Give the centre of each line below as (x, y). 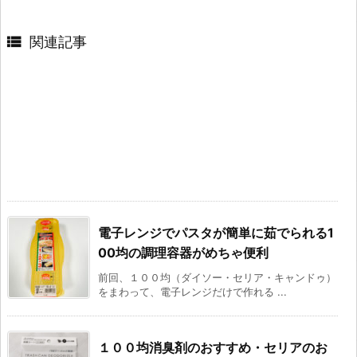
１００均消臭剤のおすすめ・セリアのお (213, 347)
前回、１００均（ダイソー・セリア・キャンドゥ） (217, 277)
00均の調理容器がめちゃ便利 (183, 252)
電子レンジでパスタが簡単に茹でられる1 (216, 232)
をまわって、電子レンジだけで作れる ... (192, 291)
